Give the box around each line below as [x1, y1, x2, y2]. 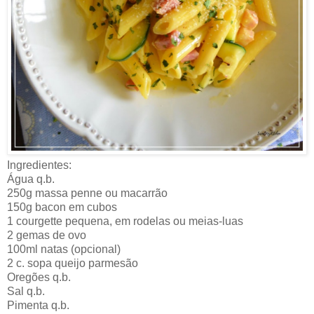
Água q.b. [7, 173, 55, 186]
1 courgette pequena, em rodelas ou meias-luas [7, 215, 243, 228]
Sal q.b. [7, 285, 45, 298]
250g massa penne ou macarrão [7, 187, 168, 200]
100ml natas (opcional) [7, 243, 121, 256]
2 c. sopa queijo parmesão [7, 257, 138, 270]
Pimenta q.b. [7, 299, 69, 312]
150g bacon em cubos [7, 201, 117, 214]
